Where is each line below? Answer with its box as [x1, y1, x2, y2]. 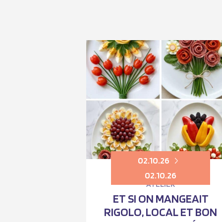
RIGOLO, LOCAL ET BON [104, 204, 217, 219]
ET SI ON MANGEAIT [112, 191, 209, 206]
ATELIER [146, 179, 175, 189]
